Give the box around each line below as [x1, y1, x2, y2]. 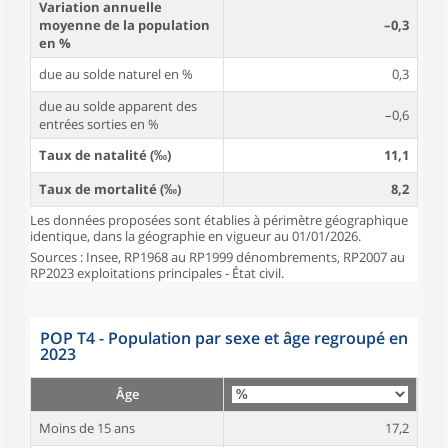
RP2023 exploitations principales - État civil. [30, 264, 284, 282]
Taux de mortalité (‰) [39, 180, 181, 198]
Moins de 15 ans [39, 419, 135, 437]
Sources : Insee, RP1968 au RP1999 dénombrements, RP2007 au [30, 248, 405, 266]
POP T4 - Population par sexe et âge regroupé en [40, 327, 408, 349]
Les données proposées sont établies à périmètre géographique [30, 211, 408, 229]
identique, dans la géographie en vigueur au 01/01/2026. [30, 227, 361, 245]
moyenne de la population [39, 16, 210, 34]
